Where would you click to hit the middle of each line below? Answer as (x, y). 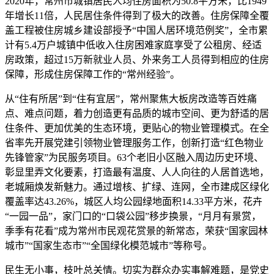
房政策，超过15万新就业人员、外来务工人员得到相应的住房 (137, 60)
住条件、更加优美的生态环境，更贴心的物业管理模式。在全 (137, 128)
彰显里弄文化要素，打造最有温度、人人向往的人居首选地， (137, 172)
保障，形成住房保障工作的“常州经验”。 (92, 74)
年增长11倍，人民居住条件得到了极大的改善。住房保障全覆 (137, 16)
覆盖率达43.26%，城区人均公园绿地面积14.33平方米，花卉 (134, 202)
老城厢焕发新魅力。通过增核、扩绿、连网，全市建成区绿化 (137, 187)
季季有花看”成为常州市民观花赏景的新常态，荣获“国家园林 (136, 231)
